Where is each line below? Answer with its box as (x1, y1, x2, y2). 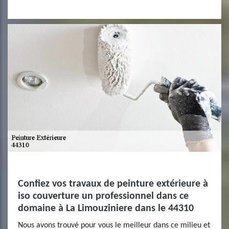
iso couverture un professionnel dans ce (18, 191, 189, 201)
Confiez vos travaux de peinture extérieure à (18, 179, 208, 189)
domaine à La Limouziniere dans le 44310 (18, 203, 194, 214)
